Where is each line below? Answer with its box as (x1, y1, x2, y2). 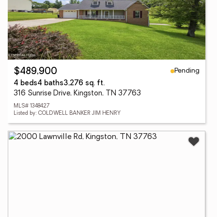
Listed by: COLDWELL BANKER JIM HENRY (14, 111, 121, 116)
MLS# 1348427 (14, 104, 49, 109)
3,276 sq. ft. (63, 80, 105, 87)
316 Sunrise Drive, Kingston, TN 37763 (14, 90, 141, 97)
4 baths (37, 80, 63, 87)
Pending (174, 67, 200, 75)
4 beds (14, 80, 37, 87)
